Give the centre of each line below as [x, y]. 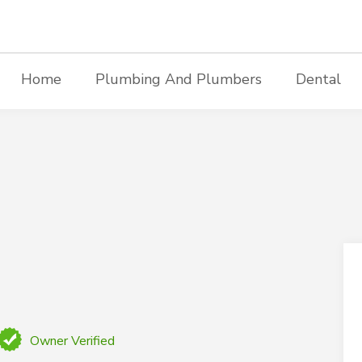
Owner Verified [73, 341]
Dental [318, 79]
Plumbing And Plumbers [178, 79]
